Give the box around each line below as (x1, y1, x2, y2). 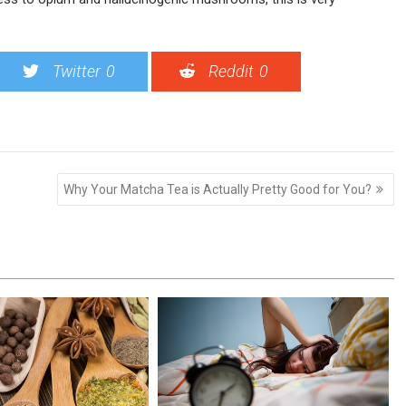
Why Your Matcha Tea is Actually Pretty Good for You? (63, 181, 372, 197)
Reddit (208, 62, 254, 82)
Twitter (53, 62, 101, 82)
